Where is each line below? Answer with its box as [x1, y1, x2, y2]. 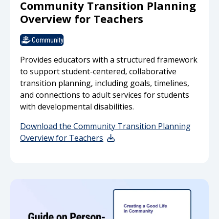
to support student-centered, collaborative [20, 66, 177, 77]
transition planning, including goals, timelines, [20, 78, 190, 89]
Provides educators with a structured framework [20, 54, 198, 66]
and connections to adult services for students [20, 89, 190, 101]
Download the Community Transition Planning [20, 121, 191, 132]
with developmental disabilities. [20, 101, 134, 112]
